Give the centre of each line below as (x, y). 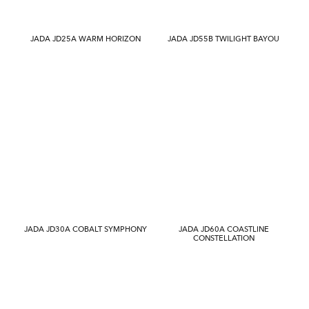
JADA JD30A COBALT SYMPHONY (85, 229)
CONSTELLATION (223, 238)
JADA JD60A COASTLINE (223, 229)
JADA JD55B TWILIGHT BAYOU (223, 39)
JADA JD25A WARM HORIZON (85, 39)
